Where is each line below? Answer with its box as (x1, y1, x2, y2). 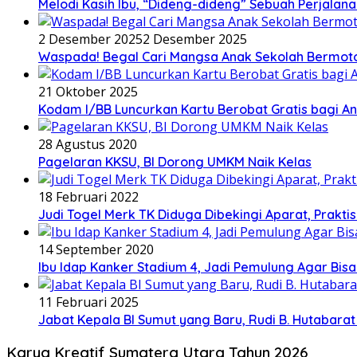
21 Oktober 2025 (38, 82, 138, 100)
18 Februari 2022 (38, 187, 139, 206)
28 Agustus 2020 (38, 135, 137, 153)
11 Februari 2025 (38, 292, 139, 311)
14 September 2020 (38, 240, 154, 258)
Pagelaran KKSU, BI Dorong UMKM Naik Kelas (38, 153, 312, 170)
